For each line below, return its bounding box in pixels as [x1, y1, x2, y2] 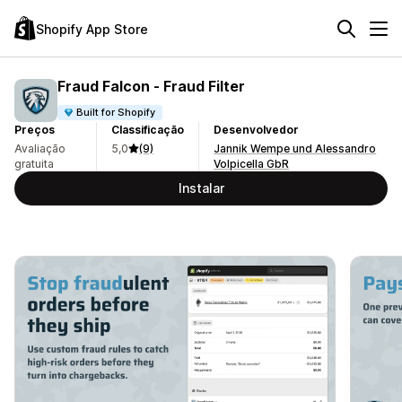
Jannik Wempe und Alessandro [214, 142, 377, 155]
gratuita [14, 157, 54, 170]
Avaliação [14, 142, 66, 155]
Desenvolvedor [214, 123, 300, 136]
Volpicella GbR [214, 157, 290, 170]
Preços [14, 123, 55, 136]
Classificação [111, 123, 185, 136]
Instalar [178, 180, 224, 196]
